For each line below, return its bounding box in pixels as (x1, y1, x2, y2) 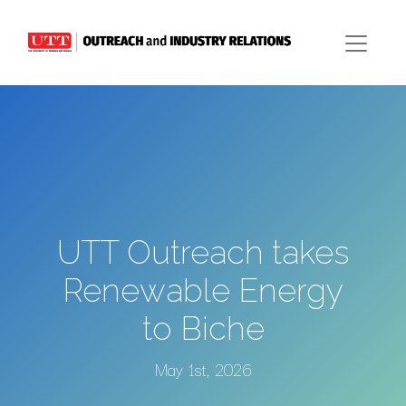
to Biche (141, 308, 265, 347)
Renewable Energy (63, 270, 343, 309)
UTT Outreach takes (56, 232, 350, 271)
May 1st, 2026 (154, 354, 252, 382)
